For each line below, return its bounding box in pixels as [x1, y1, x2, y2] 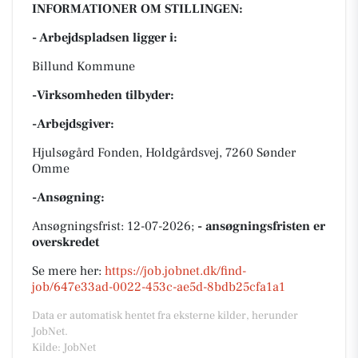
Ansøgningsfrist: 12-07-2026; [32, 218, 197, 234]
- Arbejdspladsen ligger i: [32, 30, 177, 46]
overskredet [32, 234, 99, 250]
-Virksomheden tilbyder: [32, 87, 174, 103]
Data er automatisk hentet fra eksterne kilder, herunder [32, 308, 298, 323]
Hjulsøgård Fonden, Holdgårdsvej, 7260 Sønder [32, 145, 296, 161]
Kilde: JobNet [32, 340, 96, 355]
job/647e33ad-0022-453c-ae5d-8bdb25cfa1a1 [32, 279, 285, 295]
